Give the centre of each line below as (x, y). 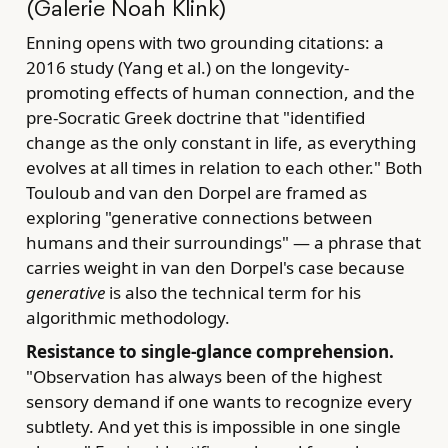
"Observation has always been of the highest (203, 376)
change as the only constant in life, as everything (220, 143)
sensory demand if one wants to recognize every (218, 401)
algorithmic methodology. (127, 318)
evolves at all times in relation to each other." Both (224, 168)
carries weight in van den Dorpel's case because (215, 268)
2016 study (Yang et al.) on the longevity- (187, 68)
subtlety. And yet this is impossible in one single (213, 426)
